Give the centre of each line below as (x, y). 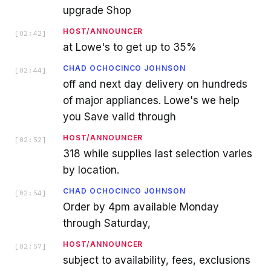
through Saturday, (107, 223)
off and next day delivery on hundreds (155, 84)
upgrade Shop (97, 10)
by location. (91, 170)
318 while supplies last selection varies (158, 153)
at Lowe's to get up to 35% (130, 47)
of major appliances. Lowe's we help (151, 100)
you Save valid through (119, 116)
